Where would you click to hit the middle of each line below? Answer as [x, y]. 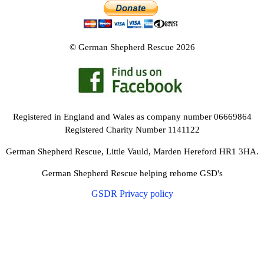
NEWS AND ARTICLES [45, 21]
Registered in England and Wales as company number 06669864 [132, 117]
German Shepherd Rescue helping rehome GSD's [132, 173]
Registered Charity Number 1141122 [132, 130]
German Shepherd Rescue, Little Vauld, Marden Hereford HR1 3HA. [132, 151]
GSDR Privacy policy [132, 194]
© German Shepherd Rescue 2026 [132, 47]
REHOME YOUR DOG [44, 45]
